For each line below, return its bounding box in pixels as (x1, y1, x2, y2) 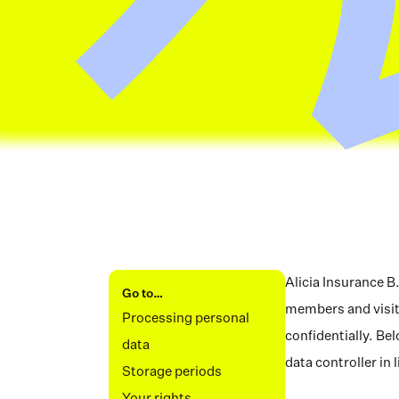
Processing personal (122, 312, 249, 325)
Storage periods (122, 365, 222, 379)
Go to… (122, 288, 163, 300)
